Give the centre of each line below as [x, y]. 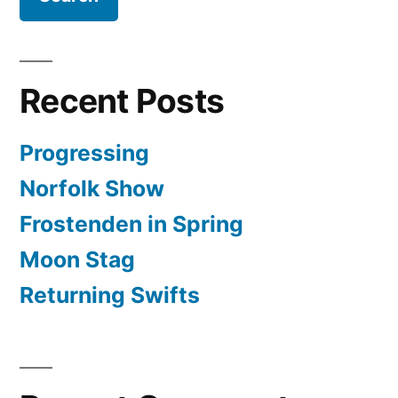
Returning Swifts [110, 295]
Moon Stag [77, 259]
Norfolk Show [92, 188]
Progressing [84, 152]
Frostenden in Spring [131, 223]
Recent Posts [122, 100]
